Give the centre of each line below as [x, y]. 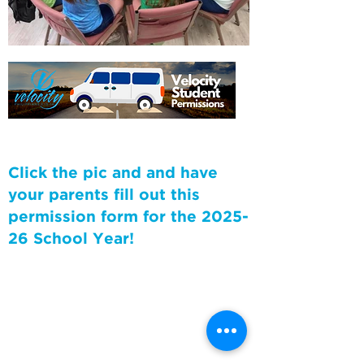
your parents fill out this [104, 195]
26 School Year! [71, 239]
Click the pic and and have [113, 173]
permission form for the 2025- [128, 217]
